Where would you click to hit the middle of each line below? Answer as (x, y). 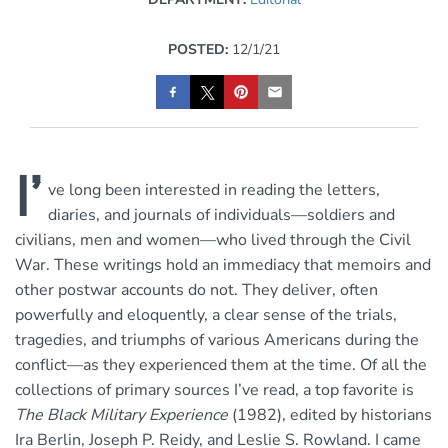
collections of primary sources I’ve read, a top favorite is (214, 390)
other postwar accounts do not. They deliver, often (196, 290)
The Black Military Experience (121, 415)
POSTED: (198, 50)
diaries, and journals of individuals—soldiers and (222, 215)
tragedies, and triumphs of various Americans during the (217, 340)
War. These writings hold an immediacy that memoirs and (223, 265)
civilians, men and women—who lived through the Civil (213, 240)
